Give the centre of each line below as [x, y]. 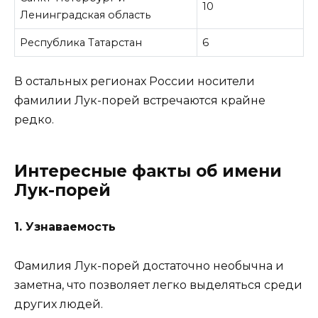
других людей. [59, 304]
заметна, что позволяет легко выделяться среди [158, 285]
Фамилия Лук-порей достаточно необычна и [149, 265]
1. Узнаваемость [65, 227]
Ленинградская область [86, 15]
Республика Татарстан [81, 42]
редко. [34, 120]
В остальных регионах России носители [135, 82]
